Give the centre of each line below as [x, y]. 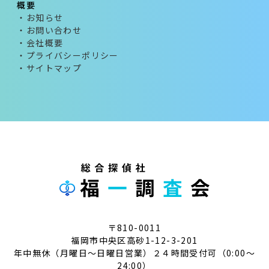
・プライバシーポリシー [68, 56]
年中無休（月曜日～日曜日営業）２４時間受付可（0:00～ [134, 253]
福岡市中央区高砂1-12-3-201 [134, 240]
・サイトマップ [50, 68]
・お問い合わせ [50, 30]
